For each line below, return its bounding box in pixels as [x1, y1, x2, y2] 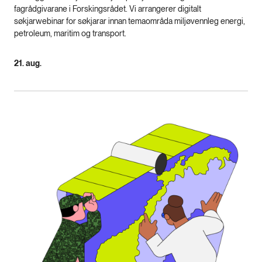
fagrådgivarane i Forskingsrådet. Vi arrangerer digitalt [14, 4, 201, 14]
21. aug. [14, 58, 42, 68]
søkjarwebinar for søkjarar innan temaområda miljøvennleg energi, [14, 16, 245, 26]
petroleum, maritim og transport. [14, 29, 126, 39]
